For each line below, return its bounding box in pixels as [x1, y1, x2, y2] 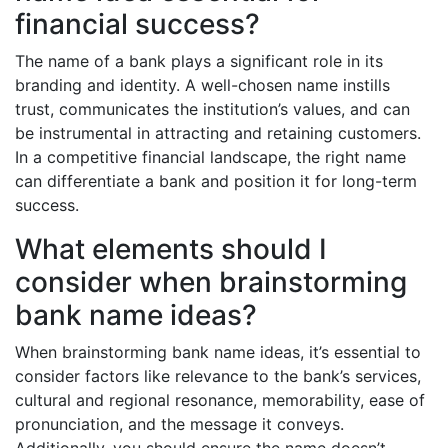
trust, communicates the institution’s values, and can [15, 99, 410, 119]
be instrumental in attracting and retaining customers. [15, 123, 421, 143]
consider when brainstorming [15, 265, 407, 299]
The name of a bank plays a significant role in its [15, 51, 383, 71]
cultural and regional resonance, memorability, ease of [15, 390, 425, 410]
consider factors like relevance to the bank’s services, [15, 366, 421, 386]
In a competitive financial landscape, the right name [15, 147, 406, 167]
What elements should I [15, 232, 327, 266]
